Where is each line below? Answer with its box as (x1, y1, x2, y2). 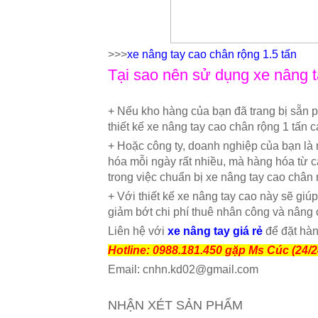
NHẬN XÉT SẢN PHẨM (108, 298, 243, 312)
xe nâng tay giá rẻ (168, 225, 263, 237)
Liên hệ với (108, 225, 168, 237)
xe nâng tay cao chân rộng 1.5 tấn (127, 48, 297, 60)
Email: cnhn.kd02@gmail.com (108, 263, 258, 275)
